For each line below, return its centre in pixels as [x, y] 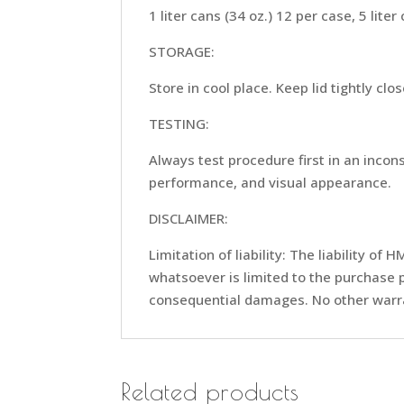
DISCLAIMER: [189, 218]
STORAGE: [182, 51]
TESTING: [179, 123]
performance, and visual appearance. [271, 182]
